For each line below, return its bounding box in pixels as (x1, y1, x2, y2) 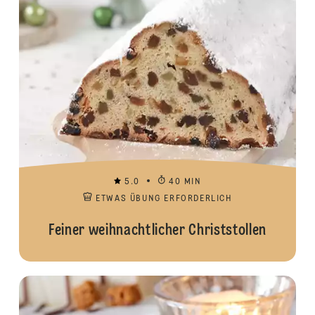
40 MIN (169, 178, 202, 186)
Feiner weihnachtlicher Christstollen (49, 223, 266, 238)
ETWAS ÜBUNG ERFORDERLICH (96, 195, 233, 203)
